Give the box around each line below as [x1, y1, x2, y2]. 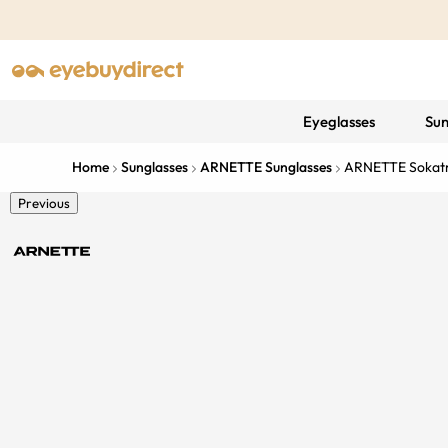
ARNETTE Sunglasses [200, 158, 332, 176]
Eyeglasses [302, 112, 375, 131]
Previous [18, 195, 70, 211]
